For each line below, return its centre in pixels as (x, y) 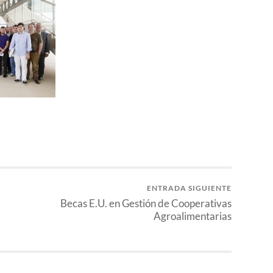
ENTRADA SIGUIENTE (189, 188)
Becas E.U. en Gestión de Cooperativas (146, 203)
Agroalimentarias (193, 216)
